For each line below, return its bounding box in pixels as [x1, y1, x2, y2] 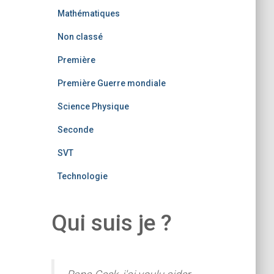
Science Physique [57, 102, 129, 111]
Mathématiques [57, 9, 120, 18]
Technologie [57, 171, 108, 181]
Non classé [57, 32, 103, 42]
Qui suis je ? [51, 210, 172, 236]
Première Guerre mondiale [57, 78, 166, 88]
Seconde [57, 125, 94, 135]
